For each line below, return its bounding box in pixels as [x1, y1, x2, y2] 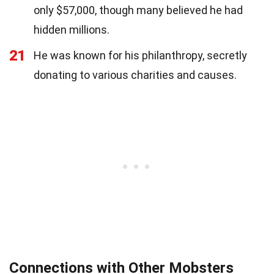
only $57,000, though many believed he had [34, 3, 243, 17]
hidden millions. [34, 23, 109, 36]
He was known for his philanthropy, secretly [34, 48, 247, 62]
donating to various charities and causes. [34, 68, 237, 81]
